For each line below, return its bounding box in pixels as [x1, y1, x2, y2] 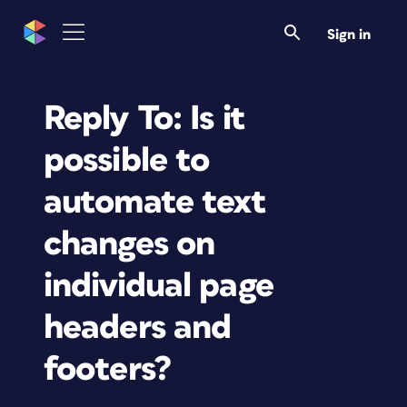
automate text [44, 184, 267, 220]
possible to [44, 143, 210, 178]
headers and [44, 310, 232, 345]
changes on [44, 226, 215, 262]
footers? [44, 352, 171, 387]
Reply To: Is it [44, 101, 245, 136]
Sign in [327, 27, 371, 42]
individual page [44, 268, 273, 303]
